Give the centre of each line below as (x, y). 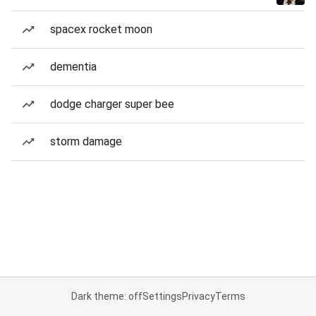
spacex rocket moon (101, 29)
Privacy (198, 296)
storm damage (86, 141)
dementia (73, 67)
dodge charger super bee (112, 104)
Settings (162, 296)
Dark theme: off (107, 296)
